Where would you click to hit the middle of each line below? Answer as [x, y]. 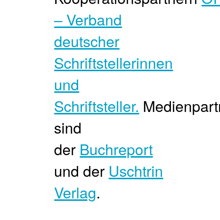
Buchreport [116, 149]
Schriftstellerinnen [114, 63]
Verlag [75, 192]
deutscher [87, 41]
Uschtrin [136, 171]
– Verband [88, 19]
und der [82, 171]
